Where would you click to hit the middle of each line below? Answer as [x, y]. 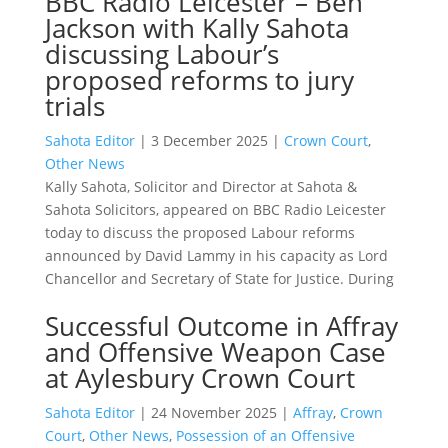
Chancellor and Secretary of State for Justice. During [219, 278]
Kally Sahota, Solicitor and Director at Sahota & [200, 186]
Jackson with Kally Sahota [196, 27]
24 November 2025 [213, 412]
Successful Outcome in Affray [221, 325]
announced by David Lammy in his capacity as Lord [216, 255]
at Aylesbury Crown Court [199, 377]
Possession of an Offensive [265, 435]
